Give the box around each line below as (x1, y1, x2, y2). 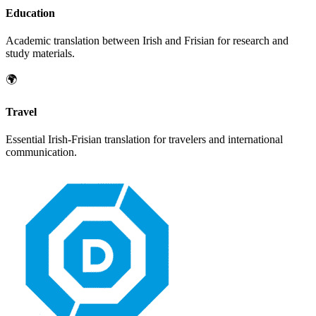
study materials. (6, 47, 75, 60)
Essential (6, 133, 48, 145)
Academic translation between (6, 35, 142, 47)
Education (6, 7, 55, 20)
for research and (214, 35, 288, 47)
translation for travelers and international (102, 133, 283, 145)
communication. (6, 146, 77, 158)
